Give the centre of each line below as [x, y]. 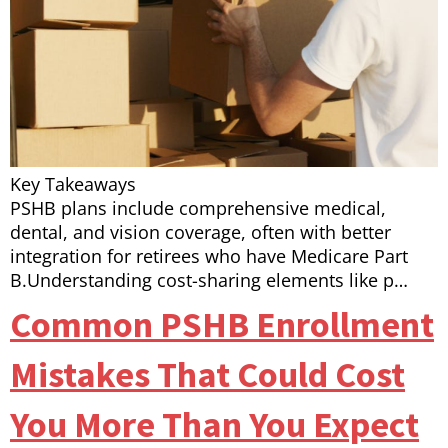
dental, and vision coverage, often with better [200, 232]
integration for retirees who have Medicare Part [209, 256]
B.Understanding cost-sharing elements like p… [209, 280]
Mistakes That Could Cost [207, 375]
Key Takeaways [73, 184]
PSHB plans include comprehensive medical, [198, 208]
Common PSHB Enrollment [222, 325]
